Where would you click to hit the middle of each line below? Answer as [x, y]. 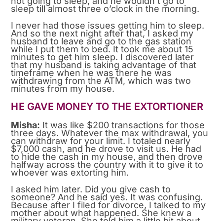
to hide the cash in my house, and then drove [107, 156]
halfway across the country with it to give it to [107, 164]
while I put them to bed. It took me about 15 [102, 49]
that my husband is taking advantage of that [104, 65]
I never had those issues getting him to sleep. [108, 25]
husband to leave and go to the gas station [101, 41]
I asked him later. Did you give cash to [91, 189]
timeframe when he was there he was [92, 73]
